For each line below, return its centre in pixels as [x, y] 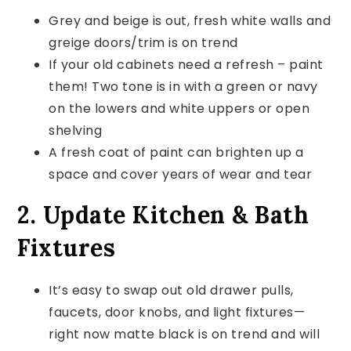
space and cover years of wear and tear [181, 175]
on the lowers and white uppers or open [179, 109]
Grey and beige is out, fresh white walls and [190, 21]
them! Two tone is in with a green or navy [183, 87]
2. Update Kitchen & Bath [163, 215]
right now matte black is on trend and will [185, 335]
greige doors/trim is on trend [143, 43]
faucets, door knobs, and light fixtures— [177, 313]
